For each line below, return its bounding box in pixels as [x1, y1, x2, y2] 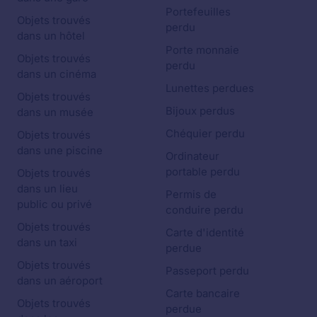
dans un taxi [17, 236, 77, 250]
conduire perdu [166, 203, 243, 217]
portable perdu [166, 165, 240, 179]
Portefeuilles [166, 5, 231, 19]
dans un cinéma [17, 67, 96, 81]
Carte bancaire [166, 287, 240, 301]
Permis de [166, 188, 217, 202]
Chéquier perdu [166, 127, 245, 141]
